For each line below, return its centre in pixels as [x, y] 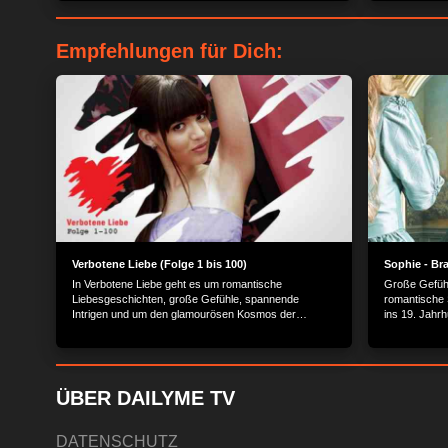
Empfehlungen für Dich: [169, 51]
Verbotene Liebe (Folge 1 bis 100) [159, 263]
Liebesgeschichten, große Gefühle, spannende [185, 298]
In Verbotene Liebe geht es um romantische [177, 283]
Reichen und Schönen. [127, 328]
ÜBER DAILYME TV [145, 397]
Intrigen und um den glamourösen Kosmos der [184, 313]
